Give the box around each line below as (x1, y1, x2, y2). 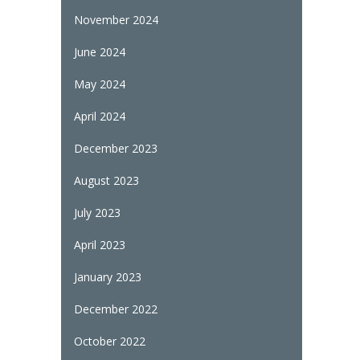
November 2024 (73, 11, 158, 27)
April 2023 (73, 236, 125, 252)
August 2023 (73, 172, 139, 188)
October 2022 (73, 333, 145, 349)
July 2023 (73, 204, 121, 220)
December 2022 (73, 301, 157, 317)
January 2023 (73, 268, 141, 284)
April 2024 (73, 108, 125, 124)
